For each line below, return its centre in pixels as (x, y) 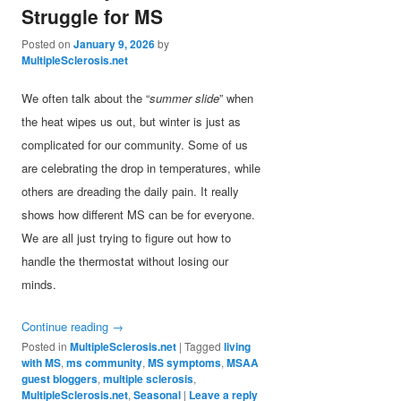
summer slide (185, 98)
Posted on (48, 43)
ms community (105, 363)
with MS (42, 363)
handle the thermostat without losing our (125, 260)
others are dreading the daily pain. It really (131, 191)
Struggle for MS (93, 16)
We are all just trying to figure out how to (127, 237)
